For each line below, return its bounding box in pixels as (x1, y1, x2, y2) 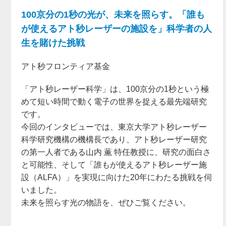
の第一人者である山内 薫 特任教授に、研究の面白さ (21, 148, 211, 157)
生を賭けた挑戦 (21, 38, 85, 48)
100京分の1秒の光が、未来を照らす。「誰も (21, 10, 205, 20)
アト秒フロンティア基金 (21, 62, 110, 71)
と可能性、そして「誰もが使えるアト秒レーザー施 (21, 160, 207, 169)
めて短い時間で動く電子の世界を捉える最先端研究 (21, 97, 207, 106)
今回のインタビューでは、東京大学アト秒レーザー (21, 123, 207, 132)
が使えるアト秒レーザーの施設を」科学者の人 (21, 24, 212, 34)
